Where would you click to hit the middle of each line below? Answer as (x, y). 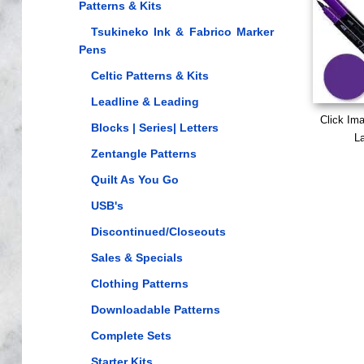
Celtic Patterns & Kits (149, 76)
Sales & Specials (136, 258)
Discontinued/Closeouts (158, 232)
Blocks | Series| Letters (154, 128)
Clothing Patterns (139, 284)
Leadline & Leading (145, 102)
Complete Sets (131, 336)
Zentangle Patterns (143, 154)
